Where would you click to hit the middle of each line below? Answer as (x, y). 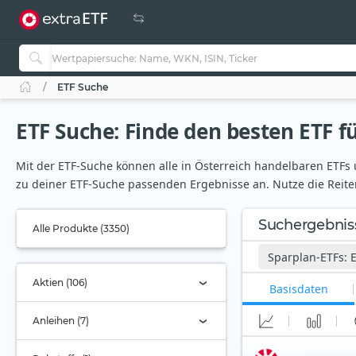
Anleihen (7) (61, 321)
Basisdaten (298, 289)
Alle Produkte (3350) (81, 229)
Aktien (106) (60, 283)
